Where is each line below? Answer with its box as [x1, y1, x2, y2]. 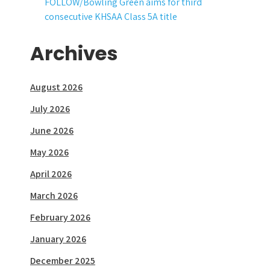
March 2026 [30, 189, 78, 202]
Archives [30, 40, 118, 67]
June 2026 [30, 124, 74, 137]
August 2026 [30, 81, 83, 93]
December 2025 [30, 254, 95, 267]
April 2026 [30, 168, 72, 180]
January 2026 [30, 233, 86, 245]
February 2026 [30, 211, 90, 224]
